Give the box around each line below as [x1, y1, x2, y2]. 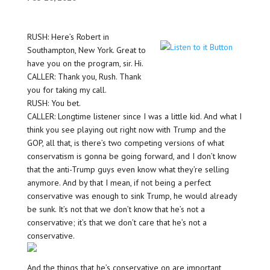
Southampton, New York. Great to [27, 45, 146, 56]
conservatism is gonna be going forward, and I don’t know [27, 151, 236, 162]
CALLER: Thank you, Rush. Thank [27, 71, 141, 83]
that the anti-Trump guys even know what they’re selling [27, 164, 229, 175]
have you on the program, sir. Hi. [27, 58, 143, 69]
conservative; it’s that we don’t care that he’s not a [27, 217, 207, 228]
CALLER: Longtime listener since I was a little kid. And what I [27, 111, 242, 122]
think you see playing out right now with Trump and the [27, 124, 226, 136]
